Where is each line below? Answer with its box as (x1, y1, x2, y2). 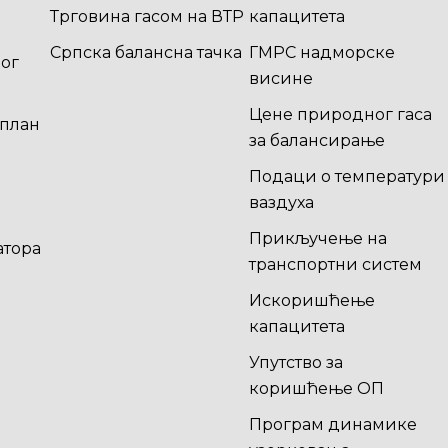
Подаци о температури (248, 167, 445, 186)
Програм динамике (248, 415, 417, 434)
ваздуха (248, 193, 314, 212)
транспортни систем (248, 255, 422, 274)
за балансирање (248, 131, 385, 150)
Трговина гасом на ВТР (49, 7, 244, 26)
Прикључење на (248, 229, 387, 248)
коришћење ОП (248, 379, 384, 398)
